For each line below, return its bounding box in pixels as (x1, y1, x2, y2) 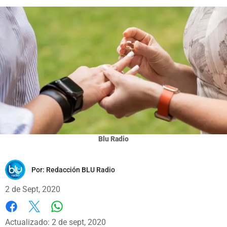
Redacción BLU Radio (46, 165, 115, 174)
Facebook (5, 212, 40, 222)
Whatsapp (56, 211, 93, 221)
